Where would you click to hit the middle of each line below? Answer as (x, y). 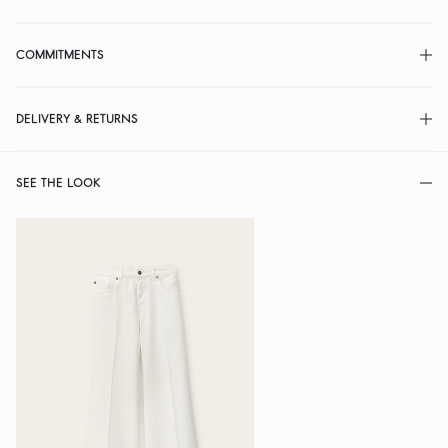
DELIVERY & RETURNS (77, 118)
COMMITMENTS (60, 54)
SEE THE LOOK (58, 182)
